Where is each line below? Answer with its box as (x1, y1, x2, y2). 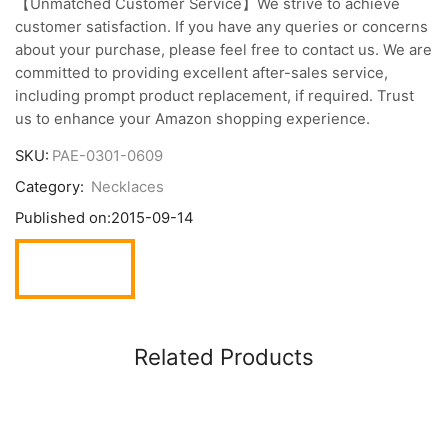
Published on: (15, 209, 111, 228)
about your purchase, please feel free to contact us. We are (15, 40, 432, 59)
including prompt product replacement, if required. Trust (15, 86, 414, 105)
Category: (15, 178, 88, 197)
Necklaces (91, 178, 164, 197)
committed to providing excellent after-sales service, (15, 63, 388, 82)
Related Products (134, 343, 314, 371)
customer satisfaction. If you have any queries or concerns (15, 17, 428, 36)
